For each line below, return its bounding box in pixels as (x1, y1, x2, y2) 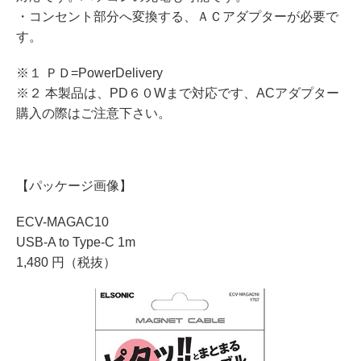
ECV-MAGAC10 (16, 215, 109, 230)
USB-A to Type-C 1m (16, 235, 135, 250)
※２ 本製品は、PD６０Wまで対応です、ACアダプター (16, 86, 339, 101)
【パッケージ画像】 (16, 179, 132, 193)
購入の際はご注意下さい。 (16, 106, 171, 121)
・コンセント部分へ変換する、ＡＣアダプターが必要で (16, 10, 338, 24)
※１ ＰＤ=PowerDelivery (16, 66, 163, 81)
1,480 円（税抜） (16, 255, 116, 270)
